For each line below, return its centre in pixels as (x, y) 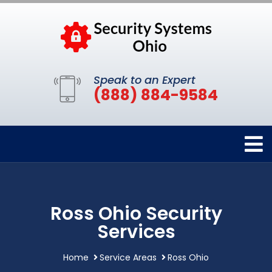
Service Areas (128, 257)
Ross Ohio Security (136, 214)
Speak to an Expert (144, 80)
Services (136, 232)
